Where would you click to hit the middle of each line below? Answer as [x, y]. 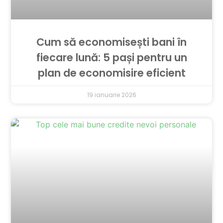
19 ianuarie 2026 [111, 95]
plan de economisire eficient [111, 73]
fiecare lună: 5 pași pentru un [111, 58]
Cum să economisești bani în [111, 42]
